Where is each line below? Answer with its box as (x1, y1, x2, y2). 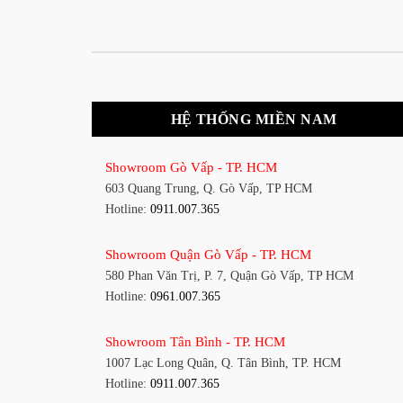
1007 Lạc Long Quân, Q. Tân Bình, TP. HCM (105, 355, 341, 370)
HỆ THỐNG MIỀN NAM (170, 112, 337, 128)
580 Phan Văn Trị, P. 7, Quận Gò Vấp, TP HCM (105, 268, 354, 282)
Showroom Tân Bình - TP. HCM (105, 333, 285, 349)
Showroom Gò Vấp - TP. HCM (105, 158, 277, 175)
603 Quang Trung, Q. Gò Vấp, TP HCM (105, 181, 312, 195)
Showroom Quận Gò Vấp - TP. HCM (105, 246, 311, 262)
